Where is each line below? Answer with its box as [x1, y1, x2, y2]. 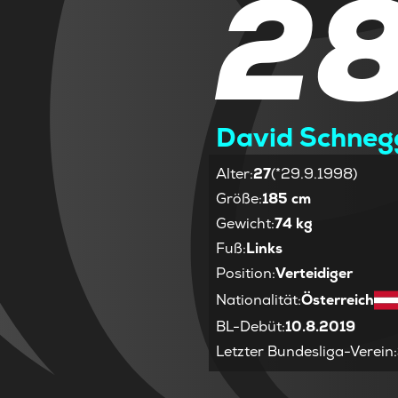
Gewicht [216, 213, 272, 233]
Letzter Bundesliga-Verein [216, 341, 394, 361]
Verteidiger [275, 263, 354, 283]
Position [216, 263, 273, 283]
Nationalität [216, 290, 298, 309]
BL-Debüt [216, 316, 283, 336]
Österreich [301, 290, 375, 309]
